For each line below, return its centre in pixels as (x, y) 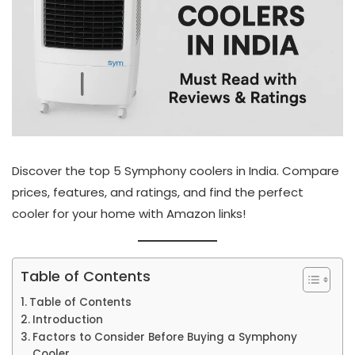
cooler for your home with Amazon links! (129, 213)
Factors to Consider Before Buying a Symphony (164, 337)
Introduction (67, 319)
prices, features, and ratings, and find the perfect (158, 192)
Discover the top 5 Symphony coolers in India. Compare (176, 170)
